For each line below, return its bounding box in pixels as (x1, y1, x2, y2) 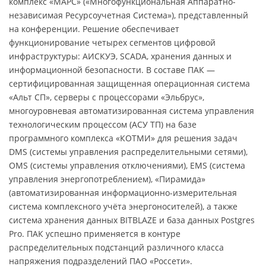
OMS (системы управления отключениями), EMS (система (9, 159, 245, 171)
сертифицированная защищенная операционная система (9, 77, 250, 89)
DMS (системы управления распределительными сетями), (9, 145, 248, 157)
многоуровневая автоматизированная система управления (9, 104, 254, 116)
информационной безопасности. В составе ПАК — (9, 64, 215, 75)
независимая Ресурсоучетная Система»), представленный (9, 9, 248, 21)
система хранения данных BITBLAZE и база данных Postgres (9, 214, 255, 226)
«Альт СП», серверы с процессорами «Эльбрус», (9, 91, 204, 103)
